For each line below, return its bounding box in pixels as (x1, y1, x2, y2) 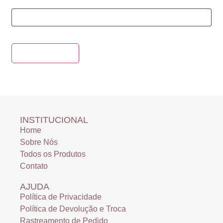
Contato (20, 162, 48, 171)
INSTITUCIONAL (20, 115, 88, 125)
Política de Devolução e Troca (20, 205, 126, 214)
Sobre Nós (20, 138, 58, 147)
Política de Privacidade (20, 193, 102, 202)
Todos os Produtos (20, 150, 86, 159)
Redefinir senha (20, 48, 71, 57)
